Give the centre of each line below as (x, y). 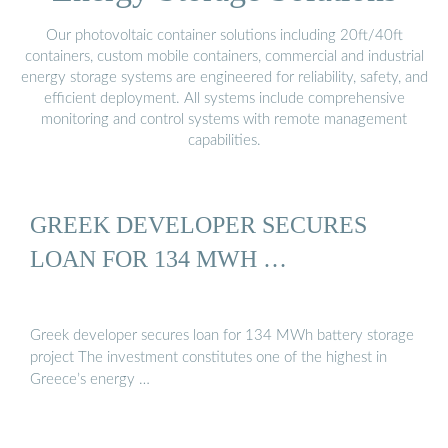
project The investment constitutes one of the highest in (208, 358)
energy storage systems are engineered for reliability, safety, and (224, 77)
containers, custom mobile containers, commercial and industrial (224, 56)
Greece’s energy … (90, 380)
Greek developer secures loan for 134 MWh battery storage (222, 336)
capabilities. (224, 140)
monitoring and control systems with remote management (224, 119)
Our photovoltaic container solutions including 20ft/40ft (224, 35)
